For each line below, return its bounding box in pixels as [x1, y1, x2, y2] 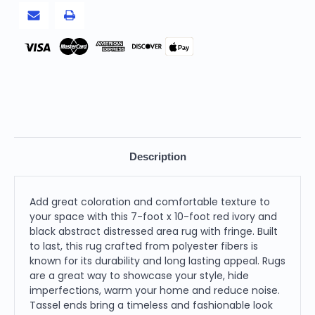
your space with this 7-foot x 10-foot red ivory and [30, 209, 277, 224]
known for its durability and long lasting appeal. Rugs [30, 253, 285, 268]
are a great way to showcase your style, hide [30, 268, 249, 283]
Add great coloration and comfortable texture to [30, 194, 270, 209]
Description [129, 150, 186, 162]
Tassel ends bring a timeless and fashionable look [30, 297, 273, 312]
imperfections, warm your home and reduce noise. [30, 283, 280, 297]
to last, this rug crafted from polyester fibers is [30, 238, 258, 253]
